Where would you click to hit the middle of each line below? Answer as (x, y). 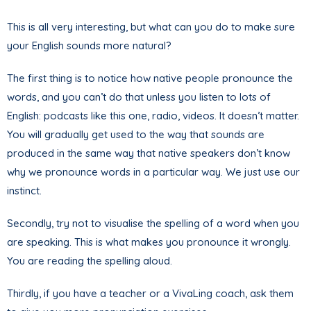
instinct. (24, 190)
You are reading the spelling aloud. (90, 260)
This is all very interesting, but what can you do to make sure (151, 26)
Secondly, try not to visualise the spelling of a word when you (153, 223)
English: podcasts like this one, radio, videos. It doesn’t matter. (153, 115)
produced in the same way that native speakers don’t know (149, 153)
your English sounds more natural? (89, 45)
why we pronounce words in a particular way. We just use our (153, 171)
